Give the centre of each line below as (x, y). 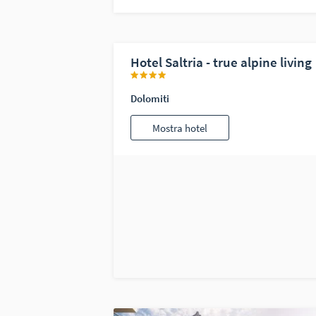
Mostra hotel (180, 128)
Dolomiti (150, 98)
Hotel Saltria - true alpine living (221, 62)
